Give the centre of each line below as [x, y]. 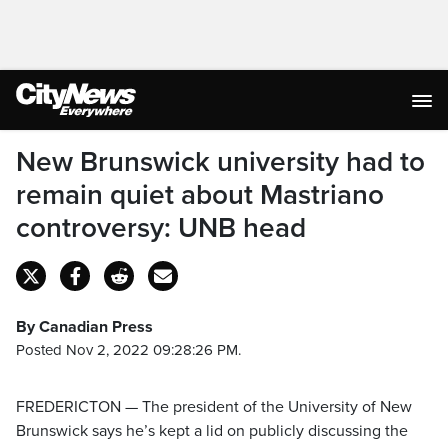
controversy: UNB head [161, 228]
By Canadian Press [84, 327]
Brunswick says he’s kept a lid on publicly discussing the [212, 431]
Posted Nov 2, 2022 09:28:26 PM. [128, 350]
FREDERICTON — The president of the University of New [214, 407]
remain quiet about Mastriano [200, 195]
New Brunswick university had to [220, 162]
